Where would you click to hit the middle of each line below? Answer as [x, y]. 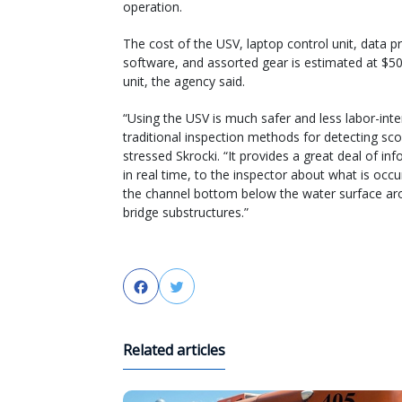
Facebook [182, 288]
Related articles [174, 350]
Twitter [210, 288]
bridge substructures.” [186, 212]
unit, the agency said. [184, 81]
